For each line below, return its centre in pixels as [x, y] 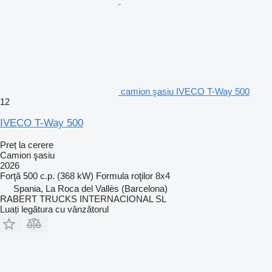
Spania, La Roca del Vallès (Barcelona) [90, 188]
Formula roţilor [124, 175]
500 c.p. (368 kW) [58, 175]
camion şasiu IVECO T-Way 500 [185, 91]
